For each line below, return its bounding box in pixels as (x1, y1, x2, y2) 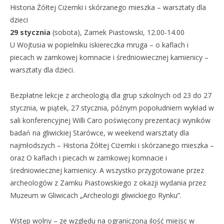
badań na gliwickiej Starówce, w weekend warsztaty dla (10, 128, 189, 137)
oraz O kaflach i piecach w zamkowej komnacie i (10, 153, 167, 162)
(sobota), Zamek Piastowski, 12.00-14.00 (50, 27, 184, 37)
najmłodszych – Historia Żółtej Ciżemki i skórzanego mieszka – (10, 140, 214, 150)
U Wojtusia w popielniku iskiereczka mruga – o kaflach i (10, 40, 188, 49)
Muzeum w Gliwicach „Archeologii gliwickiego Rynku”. (10, 190, 181, 200)
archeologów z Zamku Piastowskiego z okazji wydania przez (10, 178, 206, 187)
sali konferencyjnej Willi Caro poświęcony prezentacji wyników (10, 115, 210, 125)
